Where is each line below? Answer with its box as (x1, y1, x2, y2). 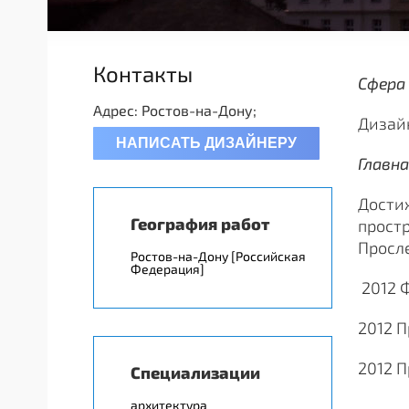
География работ (131, 214, 269, 233)
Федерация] (131, 261, 204, 277)
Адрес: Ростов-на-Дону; (93, 101, 271, 119)
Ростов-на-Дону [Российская (131, 248, 306, 264)
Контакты (93, 60, 193, 87)
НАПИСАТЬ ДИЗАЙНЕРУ (116, 135, 297, 151)
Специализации (131, 362, 260, 382)
